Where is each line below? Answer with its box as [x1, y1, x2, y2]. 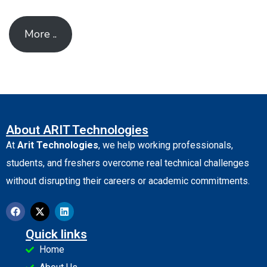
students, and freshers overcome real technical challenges [6, 157, 249, 169]
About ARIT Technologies [6, 123, 148, 138]
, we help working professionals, [98, 139, 233, 151]
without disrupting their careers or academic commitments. [6, 175, 250, 187]
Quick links [26, 227, 87, 242]
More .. [24, 27, 57, 42]
